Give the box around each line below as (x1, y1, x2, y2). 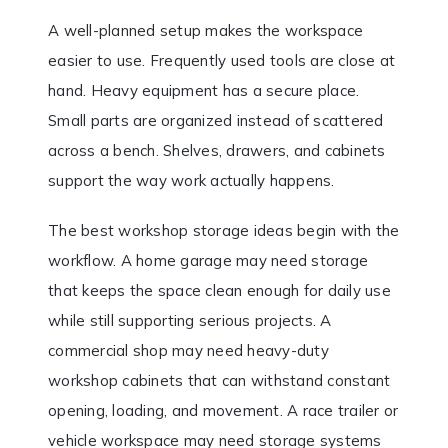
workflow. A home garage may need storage (48, 250, 368, 270)
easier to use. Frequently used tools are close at (48, 50, 396, 70)
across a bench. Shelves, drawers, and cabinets (48, 140, 386, 160)
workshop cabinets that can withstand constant (48, 370, 391, 390)
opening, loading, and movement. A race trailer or (48, 400, 399, 420)
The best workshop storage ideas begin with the (48, 220, 400, 240)
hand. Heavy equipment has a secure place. (48, 80, 360, 100)
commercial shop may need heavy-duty (48, 340, 329, 360)
